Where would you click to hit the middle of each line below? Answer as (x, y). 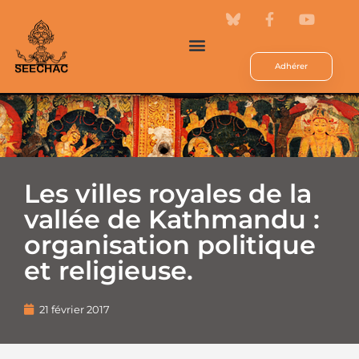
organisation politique (170, 245)
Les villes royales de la (168, 194)
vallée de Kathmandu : (172, 219)
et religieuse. (109, 270)
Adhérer (292, 66)
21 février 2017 (75, 309)
